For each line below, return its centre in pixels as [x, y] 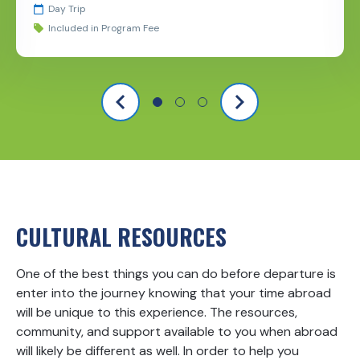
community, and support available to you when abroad [177, 332]
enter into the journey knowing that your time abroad [174, 293]
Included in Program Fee [104, 29]
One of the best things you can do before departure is [176, 274]
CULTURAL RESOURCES [121, 237]
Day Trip [67, 9]
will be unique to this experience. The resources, [157, 313]
